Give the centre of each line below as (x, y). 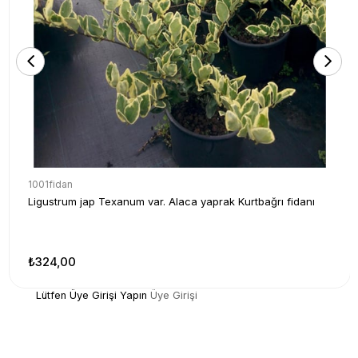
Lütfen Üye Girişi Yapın (91, 295)
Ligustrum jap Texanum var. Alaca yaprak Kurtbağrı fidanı (171, 201)
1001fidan (50, 184)
